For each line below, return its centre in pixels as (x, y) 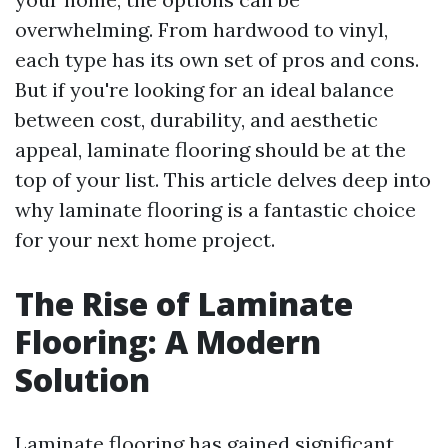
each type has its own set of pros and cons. (217, 59)
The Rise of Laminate (184, 303)
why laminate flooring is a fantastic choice (215, 209)
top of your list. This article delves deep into (223, 179)
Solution (82, 379)
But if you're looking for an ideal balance (204, 89)
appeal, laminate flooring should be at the (210, 149)
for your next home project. (145, 239)
